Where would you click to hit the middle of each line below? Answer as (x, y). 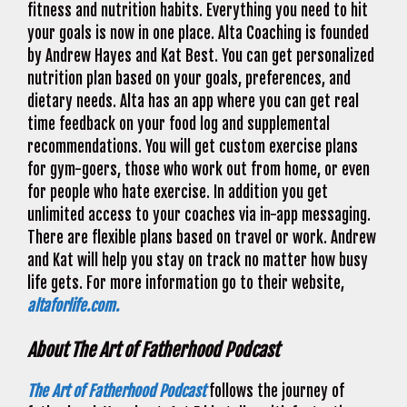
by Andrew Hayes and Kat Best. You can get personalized (201, 55)
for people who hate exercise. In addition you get (178, 192)
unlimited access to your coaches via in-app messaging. (199, 214)
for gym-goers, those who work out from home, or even (199, 169)
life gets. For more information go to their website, (186, 283)
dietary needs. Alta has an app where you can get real (193, 101)
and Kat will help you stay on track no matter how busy (198, 260)
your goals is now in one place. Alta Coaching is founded (198, 33)
